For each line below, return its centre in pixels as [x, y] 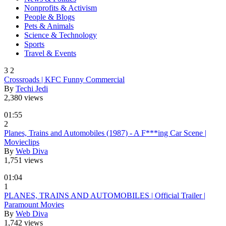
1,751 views [23, 160]
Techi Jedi [32, 88]
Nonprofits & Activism [61, 8]
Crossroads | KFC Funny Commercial [64, 79]
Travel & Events [50, 53]
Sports [34, 44]
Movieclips [22, 142]
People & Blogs [49, 17]
